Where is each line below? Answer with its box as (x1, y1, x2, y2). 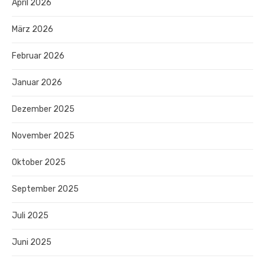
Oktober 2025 (12, 157, 66, 167)
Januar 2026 (12, 77, 62, 88)
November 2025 (12, 130, 75, 141)
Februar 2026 (12, 50, 64, 61)
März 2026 (12, 24, 53, 34)
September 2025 (12, 183, 79, 194)
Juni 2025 (12, 237, 51, 247)
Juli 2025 (12, 210, 49, 221)
